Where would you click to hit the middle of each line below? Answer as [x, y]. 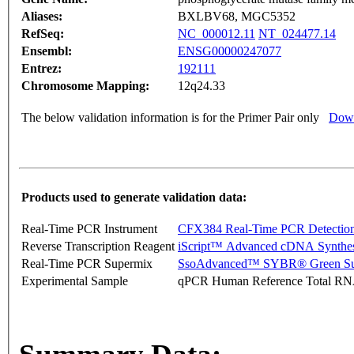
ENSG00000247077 [230, 51]
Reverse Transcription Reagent [98, 247]
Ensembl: [47, 51]
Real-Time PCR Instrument [89, 229]
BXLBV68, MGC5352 [237, 17]
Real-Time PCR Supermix [87, 264]
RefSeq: [43, 34]
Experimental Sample [75, 281]
